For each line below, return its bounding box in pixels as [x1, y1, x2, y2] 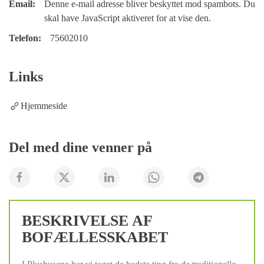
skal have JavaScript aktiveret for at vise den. [44, 12, 211, 23]
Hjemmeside [21, 100, 67, 111]
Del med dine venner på [9, 139, 152, 155]
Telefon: [9, 32, 41, 43]
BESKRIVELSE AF [22, 212, 152, 229]
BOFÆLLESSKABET [22, 228, 168, 246]
